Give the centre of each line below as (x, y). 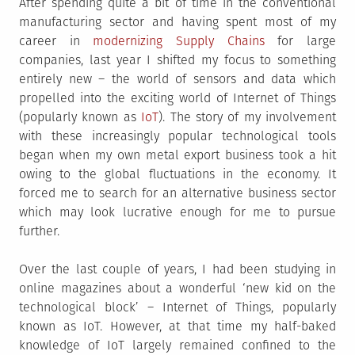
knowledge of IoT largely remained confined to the (177, 345)
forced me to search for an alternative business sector (177, 193)
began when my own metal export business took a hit (177, 155)
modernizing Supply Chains (179, 41)
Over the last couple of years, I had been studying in (177, 269)
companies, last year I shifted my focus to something (177, 60)
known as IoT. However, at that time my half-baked (177, 326)
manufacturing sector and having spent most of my (177, 22)
